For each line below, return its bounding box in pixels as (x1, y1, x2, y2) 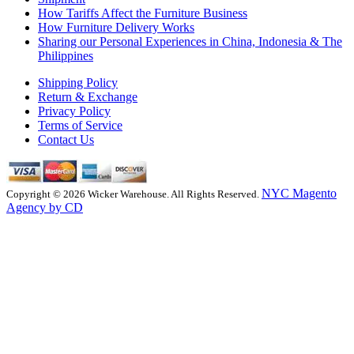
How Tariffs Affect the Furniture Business (38, 6, 247, 20)
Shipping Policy (38, 76, 118, 89)
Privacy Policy (38, 104, 111, 118)
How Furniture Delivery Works (38, 21, 194, 34)
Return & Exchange (38, 90, 137, 104)
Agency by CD (6, 201, 83, 214)
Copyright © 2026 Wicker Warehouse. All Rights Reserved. (6, 188, 259, 200)
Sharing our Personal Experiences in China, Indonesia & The (38, 35, 342, 48)
